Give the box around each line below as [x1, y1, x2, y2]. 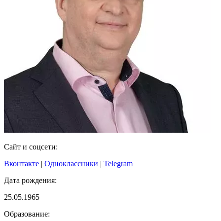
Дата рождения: [4, 176, 57, 184]
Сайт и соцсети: [4, 142, 58, 151]
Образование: [4, 209, 50, 218]
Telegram [102, 159, 133, 168]
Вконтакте [4, 159, 41, 168]
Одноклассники [42, 159, 100, 168]
